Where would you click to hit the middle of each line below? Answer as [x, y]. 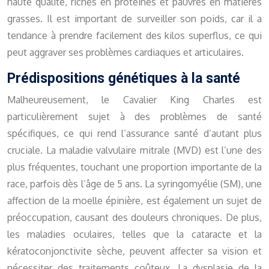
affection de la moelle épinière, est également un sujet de [134, 201]
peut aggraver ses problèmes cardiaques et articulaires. [125, 53]
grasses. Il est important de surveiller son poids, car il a [134, 19]
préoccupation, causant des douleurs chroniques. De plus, [134, 218]
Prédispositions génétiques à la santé [124, 79]
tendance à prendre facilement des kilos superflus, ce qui [134, 36]
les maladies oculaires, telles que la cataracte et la [134, 234]
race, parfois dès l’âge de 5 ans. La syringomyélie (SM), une [134, 184]
